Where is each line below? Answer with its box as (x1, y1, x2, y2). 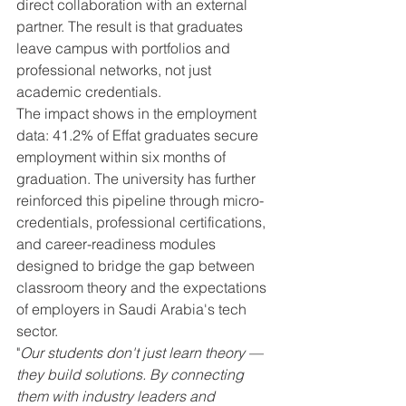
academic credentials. (16, 82, 161, 101)
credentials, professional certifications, (16, 213, 269, 232)
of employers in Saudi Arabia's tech (16, 300, 250, 319)
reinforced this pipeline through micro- (16, 191, 264, 210)
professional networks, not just (16, 61, 215, 80)
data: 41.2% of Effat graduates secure (16, 126, 262, 145)
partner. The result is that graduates (16, 17, 246, 36)
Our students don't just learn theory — (20, 343, 266, 362)
